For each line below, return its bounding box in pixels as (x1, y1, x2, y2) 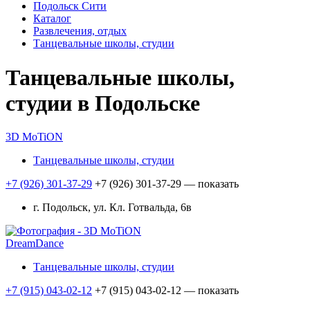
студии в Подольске (6, 90, 200, 116)
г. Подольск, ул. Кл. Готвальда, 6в (33, 201, 192, 214)
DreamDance (6, 237, 64, 250)
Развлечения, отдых (33, 25, 127, 37)
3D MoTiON (6, 131, 63, 143)
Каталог (33, 12, 71, 25)
